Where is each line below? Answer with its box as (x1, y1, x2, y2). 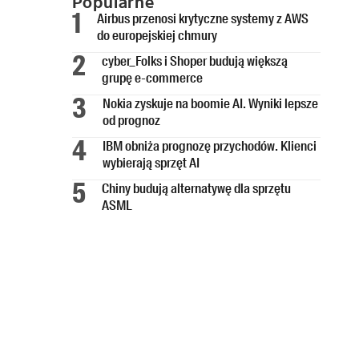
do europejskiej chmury (97, 26, 218, 44)
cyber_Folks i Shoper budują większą (102, 51, 288, 70)
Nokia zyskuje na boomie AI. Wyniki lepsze (103, 94, 319, 112)
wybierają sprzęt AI (103, 153, 200, 171)
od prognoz (103, 111, 161, 129)
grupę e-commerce (102, 68, 204, 87)
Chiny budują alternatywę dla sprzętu (102, 179, 292, 197)
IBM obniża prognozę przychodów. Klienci (103, 136, 317, 155)
